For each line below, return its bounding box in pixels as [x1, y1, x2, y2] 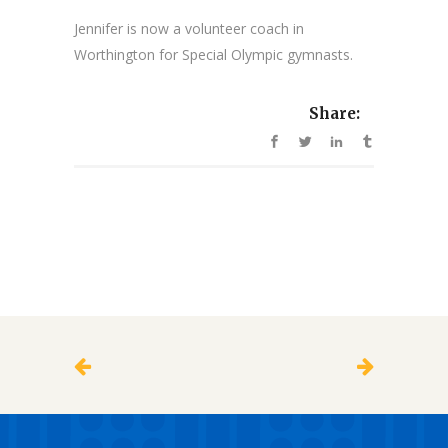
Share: [309, 104, 360, 124]
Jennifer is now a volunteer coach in [74, 19, 304, 38]
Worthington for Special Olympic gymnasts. [74, 45, 353, 64]
